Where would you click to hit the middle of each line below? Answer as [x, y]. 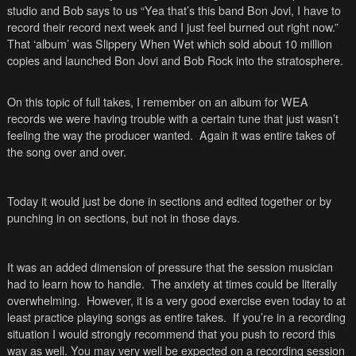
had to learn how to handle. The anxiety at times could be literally [172, 283]
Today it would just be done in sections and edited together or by [169, 200]
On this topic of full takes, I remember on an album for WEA [157, 101]
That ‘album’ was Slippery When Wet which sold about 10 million [169, 43]
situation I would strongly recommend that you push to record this [171, 333]
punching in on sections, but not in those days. [123, 217]
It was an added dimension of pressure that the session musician [170, 266]
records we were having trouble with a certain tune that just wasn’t [172, 118]
